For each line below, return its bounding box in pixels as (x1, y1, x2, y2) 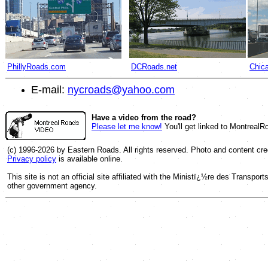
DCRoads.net (131, 62, 177, 71)
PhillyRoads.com (7, 62, 66, 71)
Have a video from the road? (92, 113, 196, 122)
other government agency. (7, 181, 97, 190)
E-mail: (31, 84, 68, 96)
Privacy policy (7, 154, 56, 163)
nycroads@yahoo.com (68, 84, 175, 96)
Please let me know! (92, 122, 162, 131)
